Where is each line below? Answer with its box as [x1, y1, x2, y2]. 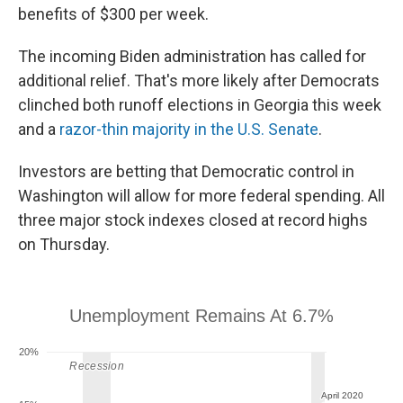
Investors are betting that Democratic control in [18, 162, 354, 181]
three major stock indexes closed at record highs [18, 210, 368, 229]
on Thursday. [18, 235, 110, 254]
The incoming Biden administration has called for [18, 47, 366, 66]
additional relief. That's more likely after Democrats [18, 71, 380, 90]
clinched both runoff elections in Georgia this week [18, 95, 381, 114]
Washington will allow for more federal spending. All [18, 186, 385, 205]
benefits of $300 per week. [18, 4, 209, 23]
